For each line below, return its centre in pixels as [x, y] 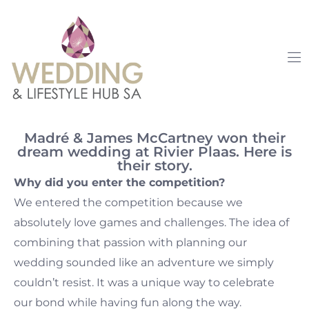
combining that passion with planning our [130, 242]
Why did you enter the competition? [119, 182]
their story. [154, 165]
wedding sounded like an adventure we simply [144, 262]
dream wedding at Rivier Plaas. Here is [154, 151]
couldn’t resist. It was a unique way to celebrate [144, 282]
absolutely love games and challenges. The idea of [151, 222]
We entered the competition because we [128, 202]
